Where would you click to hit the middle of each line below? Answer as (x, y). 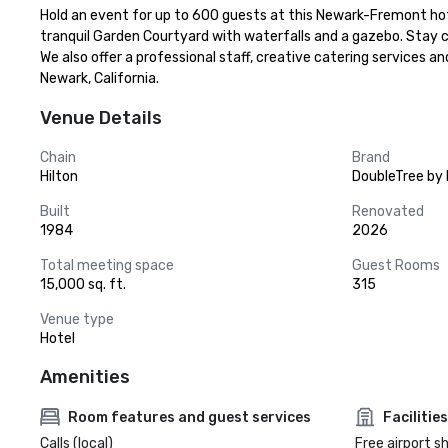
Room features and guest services (189, 417)
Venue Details (101, 118)
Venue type (77, 319)
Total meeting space (107, 265)
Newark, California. (99, 78)
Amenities (85, 377)
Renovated (388, 211)
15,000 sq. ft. (83, 284)
